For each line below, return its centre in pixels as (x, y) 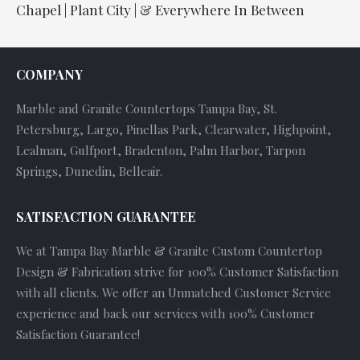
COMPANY (49, 74)
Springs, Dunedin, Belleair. (89, 171)
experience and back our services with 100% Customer (166, 313)
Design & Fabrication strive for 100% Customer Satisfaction (177, 271)
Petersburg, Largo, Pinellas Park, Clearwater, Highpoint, (174, 129)
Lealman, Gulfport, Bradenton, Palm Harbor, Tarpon (161, 150)
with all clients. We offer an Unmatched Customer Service (174, 292)
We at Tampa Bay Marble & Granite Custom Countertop (169, 250)
